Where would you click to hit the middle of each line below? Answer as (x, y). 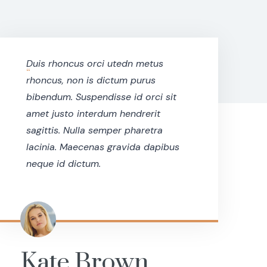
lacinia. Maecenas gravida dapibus (103, 147)
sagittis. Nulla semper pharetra (94, 131)
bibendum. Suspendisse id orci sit (101, 97)
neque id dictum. (63, 164)
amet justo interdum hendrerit (93, 114)
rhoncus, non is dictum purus (91, 80)
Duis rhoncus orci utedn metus (94, 64)
